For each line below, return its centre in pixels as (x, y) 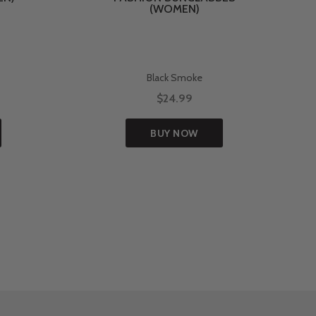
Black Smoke (174, 78)
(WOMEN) (174, 9)
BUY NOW (174, 134)
